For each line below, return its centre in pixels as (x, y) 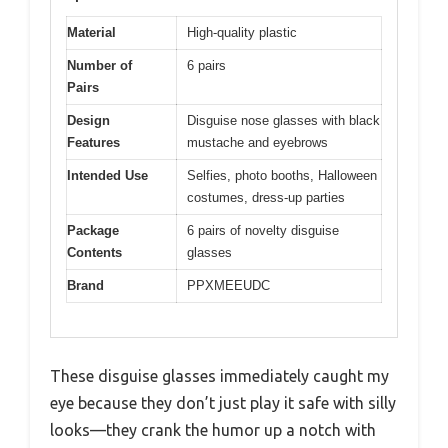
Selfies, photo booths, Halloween (282, 175)
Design (88, 120)
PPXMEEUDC (228, 285)
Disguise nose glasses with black (283, 120)
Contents (94, 252)
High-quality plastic (242, 32)
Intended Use (107, 175)
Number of (99, 65)
